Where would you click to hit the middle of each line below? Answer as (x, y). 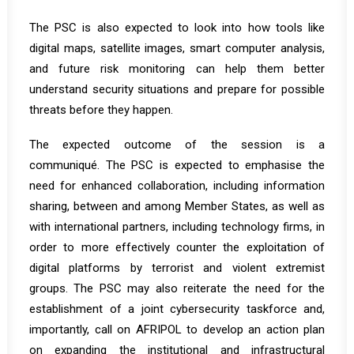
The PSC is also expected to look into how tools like (177, 28)
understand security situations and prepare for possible (177, 89)
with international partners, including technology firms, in (177, 227)
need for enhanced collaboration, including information (177, 186)
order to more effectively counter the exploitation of (177, 247)
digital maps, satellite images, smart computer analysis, (177, 48)
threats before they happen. (101, 110)
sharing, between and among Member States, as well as (177, 206)
